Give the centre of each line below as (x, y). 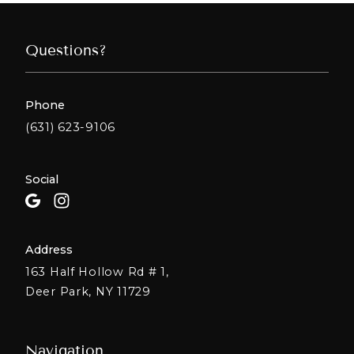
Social (42, 179)
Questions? (66, 51)
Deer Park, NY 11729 (88, 292)
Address (49, 249)
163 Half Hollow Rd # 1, (97, 272)
